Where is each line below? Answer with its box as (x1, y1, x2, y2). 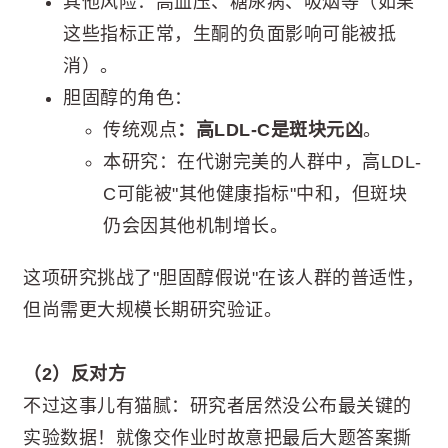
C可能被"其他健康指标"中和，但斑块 (103, 183, 407, 204)
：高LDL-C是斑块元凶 (177, 119, 363, 140)
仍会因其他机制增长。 (103, 215, 288, 236)
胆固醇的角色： (63, 87, 193, 108)
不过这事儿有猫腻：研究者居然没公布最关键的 (23, 396, 412, 417)
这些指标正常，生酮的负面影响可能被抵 (63, 23, 396, 44)
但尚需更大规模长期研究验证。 (23, 299, 282, 320)
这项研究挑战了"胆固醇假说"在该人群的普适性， (23, 267, 425, 288)
